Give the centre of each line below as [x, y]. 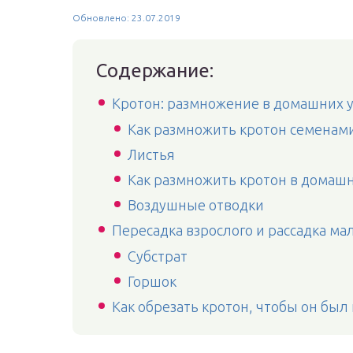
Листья [151, 154]
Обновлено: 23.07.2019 [126, 18]
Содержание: [155, 71]
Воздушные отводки [196, 205]
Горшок [152, 281]
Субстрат [158, 256]
